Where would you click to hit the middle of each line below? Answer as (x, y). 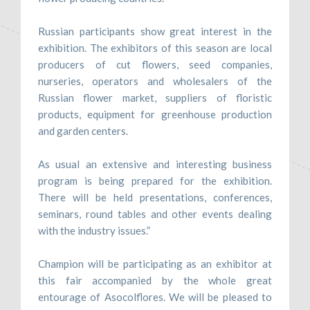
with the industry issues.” (94, 230)
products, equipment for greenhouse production (155, 114)
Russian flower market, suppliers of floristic (155, 97)
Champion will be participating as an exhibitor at (155, 263)
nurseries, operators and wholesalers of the (155, 81)
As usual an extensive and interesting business (155, 164)
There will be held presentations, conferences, (155, 197)
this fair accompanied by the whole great (155, 280)
